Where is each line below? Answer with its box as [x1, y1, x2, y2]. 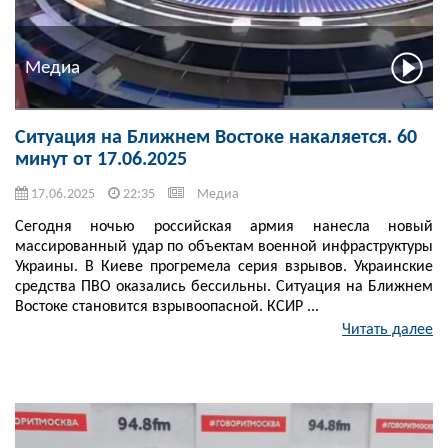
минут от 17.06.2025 [15, 150, 187, 171]
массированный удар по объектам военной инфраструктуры [15, 239, 433, 256]
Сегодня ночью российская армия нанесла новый [15, 219, 433, 236]
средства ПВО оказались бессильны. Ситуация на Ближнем [15, 279, 433, 296]
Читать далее [342, 322, 433, 339]
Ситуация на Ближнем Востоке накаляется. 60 [15, 128, 417, 149]
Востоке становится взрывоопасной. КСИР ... [15, 299, 319, 316]
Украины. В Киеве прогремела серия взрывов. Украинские [15, 259, 433, 276]
